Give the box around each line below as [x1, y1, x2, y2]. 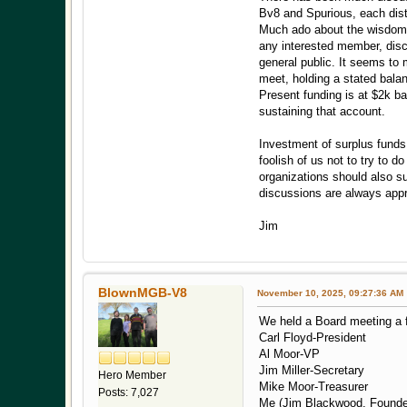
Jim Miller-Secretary [259, 363, 364, 378]
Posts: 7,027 [98, 385, 159, 399]
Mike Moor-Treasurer [259, 380, 368, 394]
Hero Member [98, 368, 166, 382]
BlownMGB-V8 [98, 285, 187, 301]
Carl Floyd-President [259, 331, 366, 345]
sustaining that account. [259, 104, 385, 119]
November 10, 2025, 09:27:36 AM [257, 288, 403, 299]
